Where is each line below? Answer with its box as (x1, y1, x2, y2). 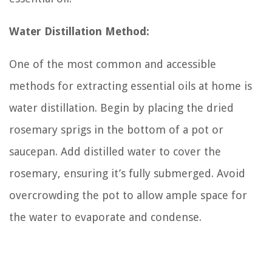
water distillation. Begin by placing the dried (9, 101, 234, 114)
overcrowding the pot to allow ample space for (9, 188, 247, 202)
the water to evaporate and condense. (9, 210, 202, 223)
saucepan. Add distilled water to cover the (9, 144, 221, 158)
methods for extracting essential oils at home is (9, 79, 252, 92)
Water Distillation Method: (9, 24, 149, 38)
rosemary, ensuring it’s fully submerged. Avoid (9, 166, 245, 180)
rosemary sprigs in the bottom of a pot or (9, 123, 223, 136)
